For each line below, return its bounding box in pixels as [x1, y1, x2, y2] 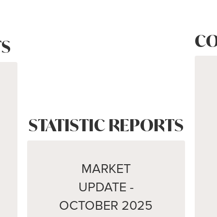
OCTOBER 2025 [59, 197, 153, 214]
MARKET [81, 160, 131, 177]
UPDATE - [78, 179, 134, 195]
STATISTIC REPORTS [28, 115, 184, 136]
